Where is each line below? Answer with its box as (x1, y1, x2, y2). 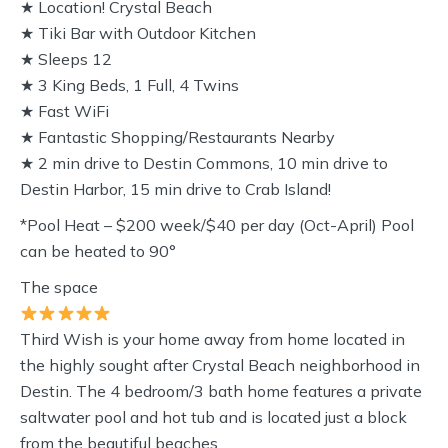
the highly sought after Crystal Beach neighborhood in (20, 355, 420, 375)
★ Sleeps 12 (20, 49, 112, 69)
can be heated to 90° (20, 241, 176, 261)
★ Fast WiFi (20, 101, 109, 121)
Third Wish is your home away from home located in (20, 329, 405, 349)
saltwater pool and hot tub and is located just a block (20, 407, 407, 427)
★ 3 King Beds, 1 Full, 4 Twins (20, 75, 239, 95)
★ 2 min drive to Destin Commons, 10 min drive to (20, 153, 388, 173)
